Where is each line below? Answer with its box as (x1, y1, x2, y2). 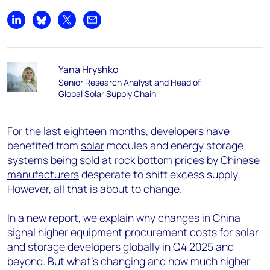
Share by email (91, 19, 154, 33)
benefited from (7, 138, 81, 152)
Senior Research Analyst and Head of (58, 77, 201, 88)
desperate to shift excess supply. (79, 167, 240, 181)
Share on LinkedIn (15, 19, 91, 33)
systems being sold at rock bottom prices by (7, 152, 221, 167)
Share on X (66, 19, 112, 33)
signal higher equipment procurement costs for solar (7, 225, 259, 239)
